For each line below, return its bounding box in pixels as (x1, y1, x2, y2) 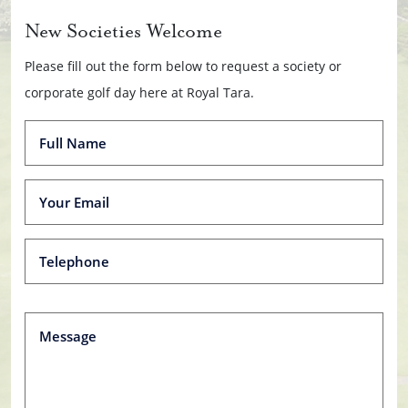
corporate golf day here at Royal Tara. (25, 84, 254, 101)
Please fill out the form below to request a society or (25, 57, 342, 75)
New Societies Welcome (25, 21, 222, 43)
